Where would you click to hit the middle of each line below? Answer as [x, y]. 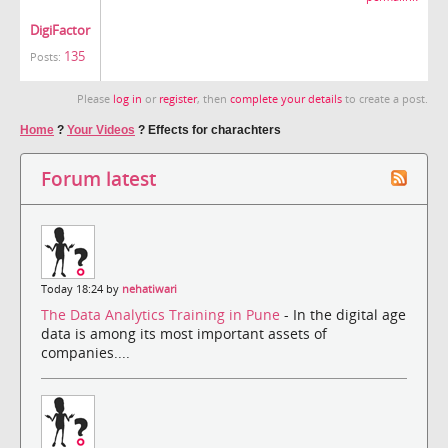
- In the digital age [345, 315]
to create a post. [385, 98]
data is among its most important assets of [184, 334]
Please [95, 98]
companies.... [85, 353]
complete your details [286, 98]
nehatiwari [149, 288]
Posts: [45, 57]
